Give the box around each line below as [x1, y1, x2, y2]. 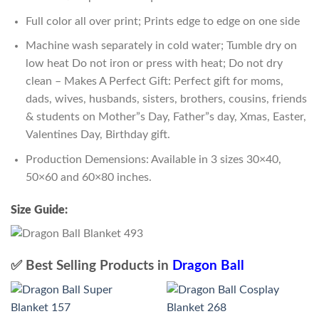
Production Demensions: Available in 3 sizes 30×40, [25, 153, 281, 165]
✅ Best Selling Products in [11, 258, 172, 273]
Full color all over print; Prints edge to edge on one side [25, 15, 300, 27]
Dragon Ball [172, 258, 244, 273]
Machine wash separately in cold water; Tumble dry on [25, 40, 297, 52]
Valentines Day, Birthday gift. [25, 129, 170, 141]
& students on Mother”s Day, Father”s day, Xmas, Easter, [25, 111, 306, 123]
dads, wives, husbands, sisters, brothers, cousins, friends [25, 93, 307, 105]
